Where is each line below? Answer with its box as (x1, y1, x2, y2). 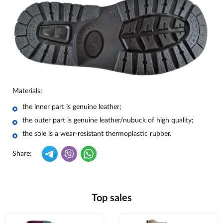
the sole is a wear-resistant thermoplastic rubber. (22, 130, 171, 138)
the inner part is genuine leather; (22, 104, 121, 111)
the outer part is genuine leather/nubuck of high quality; (22, 117, 194, 124)
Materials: (12, 88, 42, 95)
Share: (12, 150, 32, 158)
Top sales (91, 193, 132, 204)
